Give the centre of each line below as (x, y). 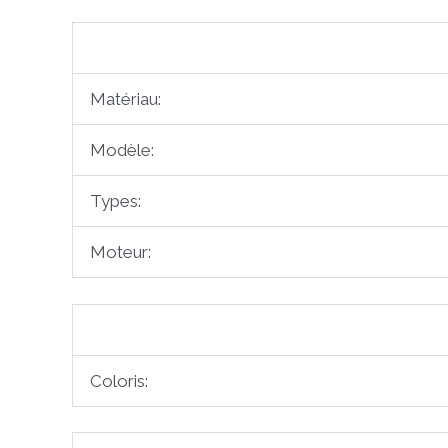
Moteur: (120, 252)
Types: (115, 201)
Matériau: (125, 99)
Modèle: (122, 150)
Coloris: (119, 380)
